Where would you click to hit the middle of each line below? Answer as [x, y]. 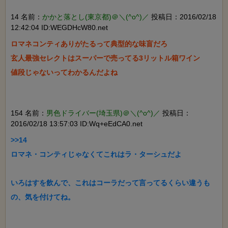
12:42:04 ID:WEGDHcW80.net [59, 28]
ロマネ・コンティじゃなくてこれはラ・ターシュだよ [96, 154]
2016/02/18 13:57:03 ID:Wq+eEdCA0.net [77, 124]
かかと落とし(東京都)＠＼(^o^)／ [96, 17]
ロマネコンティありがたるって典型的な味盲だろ [89, 44]
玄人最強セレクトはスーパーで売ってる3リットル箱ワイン [105, 58]
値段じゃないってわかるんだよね [64, 73]
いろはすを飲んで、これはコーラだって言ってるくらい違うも [110, 183]
